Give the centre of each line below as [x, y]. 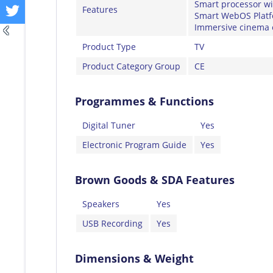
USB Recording [112, 223]
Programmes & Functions [144, 101]
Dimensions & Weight [134, 258]
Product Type [109, 46]
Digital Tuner [109, 125]
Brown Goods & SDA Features [155, 179]
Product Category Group [131, 66]
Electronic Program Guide [134, 144]
